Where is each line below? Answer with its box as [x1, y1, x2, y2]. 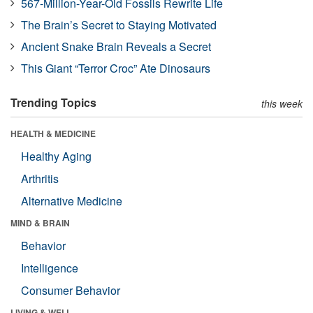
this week [261, 96, 303, 110]
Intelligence [21, 259, 78, 276]
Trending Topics [10, 94, 96, 110]
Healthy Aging [21, 147, 92, 164]
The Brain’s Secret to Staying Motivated [21, 16, 217, 33]
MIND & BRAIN [10, 216, 70, 229]
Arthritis [21, 170, 59, 187]
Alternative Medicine [21, 192, 122, 209]
